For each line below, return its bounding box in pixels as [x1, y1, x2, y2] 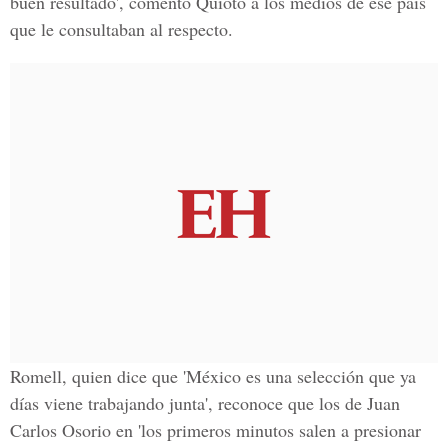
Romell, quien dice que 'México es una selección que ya [10, 364, 416, 388]
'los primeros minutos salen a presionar [138, 418, 421, 442]
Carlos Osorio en [10, 418, 138, 442]
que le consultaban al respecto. [10, 17, 233, 41]
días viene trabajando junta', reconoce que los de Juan [10, 391, 400, 415]
